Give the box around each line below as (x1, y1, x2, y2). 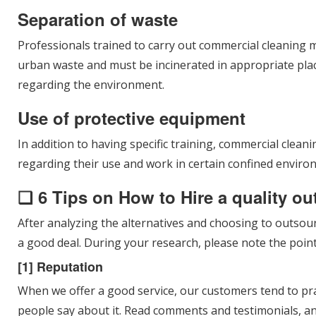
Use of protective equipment (18, 106, 245, 130)
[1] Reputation (18, 257, 103, 276)
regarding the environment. (18, 77, 164, 92)
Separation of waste (18, 7, 178, 31)
